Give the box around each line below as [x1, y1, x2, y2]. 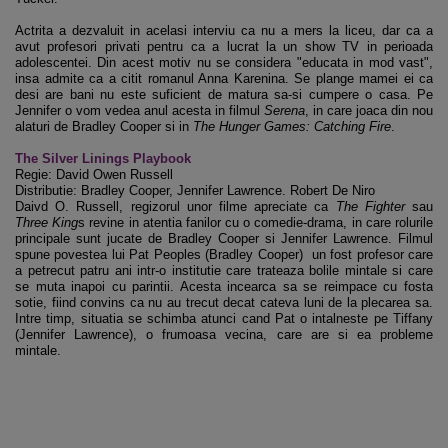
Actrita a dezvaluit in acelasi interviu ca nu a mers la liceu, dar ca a [15, 23, 433, 38]
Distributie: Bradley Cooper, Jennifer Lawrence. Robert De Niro [15, 183, 375, 198]
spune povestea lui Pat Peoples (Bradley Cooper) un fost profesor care [15, 247, 433, 262]
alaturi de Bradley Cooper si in [15, 119, 193, 134]
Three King [15, 215, 79, 230]
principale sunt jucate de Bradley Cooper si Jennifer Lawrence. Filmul [15, 231, 433, 246]
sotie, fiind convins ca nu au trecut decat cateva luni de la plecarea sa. [15, 295, 433, 310]
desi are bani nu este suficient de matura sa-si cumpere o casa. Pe [15, 87, 433, 102]
